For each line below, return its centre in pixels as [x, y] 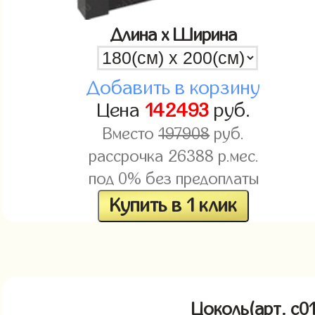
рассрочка [128, 157]
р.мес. [236, 157]
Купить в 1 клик [174, 206]
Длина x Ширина [173, 36]
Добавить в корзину [174, 89]
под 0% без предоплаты [173, 180]
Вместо [131, 135]
